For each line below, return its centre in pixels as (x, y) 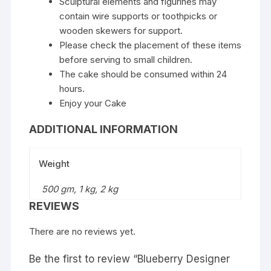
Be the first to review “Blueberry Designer (130, 259)
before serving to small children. (126, 60)
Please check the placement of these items (151, 45)
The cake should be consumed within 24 (143, 74)
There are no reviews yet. (83, 232)
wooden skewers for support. (121, 31)
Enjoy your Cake (93, 103)
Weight (54, 164)
